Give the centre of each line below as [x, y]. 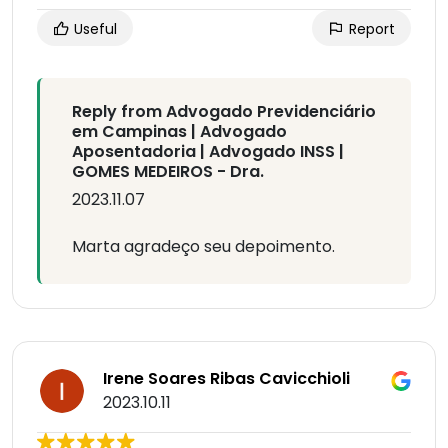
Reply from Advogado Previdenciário [224, 112]
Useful [93, 29]
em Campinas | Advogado [179, 132]
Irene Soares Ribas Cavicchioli [226, 379]
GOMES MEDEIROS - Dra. [168, 172]
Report [370, 29]
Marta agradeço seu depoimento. [203, 247]
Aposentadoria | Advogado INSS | [208, 152]
